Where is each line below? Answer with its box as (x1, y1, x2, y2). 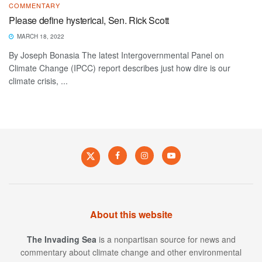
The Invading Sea (26, 233, 96, 245)
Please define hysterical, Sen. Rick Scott (9, 13, 169, 27)
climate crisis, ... (9, 74, 68, 87)
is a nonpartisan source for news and (96, 233, 236, 245)
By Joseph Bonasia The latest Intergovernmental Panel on (9, 49, 224, 61)
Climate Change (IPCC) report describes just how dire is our (9, 61, 230, 74)
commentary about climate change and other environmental (20, 246, 242, 258)
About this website (89, 207, 173, 221)
